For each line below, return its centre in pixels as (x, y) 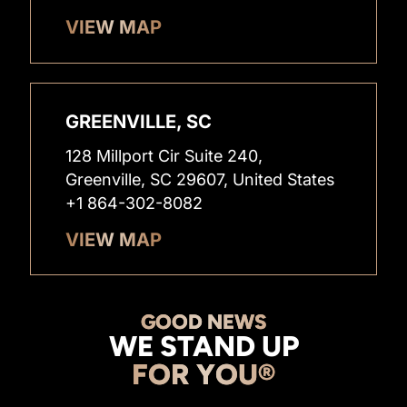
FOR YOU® (203, 375)
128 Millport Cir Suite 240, (164, 155)
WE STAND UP (203, 347)
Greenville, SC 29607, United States (200, 179)
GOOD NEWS (203, 323)
